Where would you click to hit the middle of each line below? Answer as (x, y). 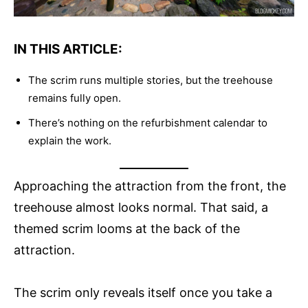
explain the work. (70, 140)
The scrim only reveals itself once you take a (143, 292)
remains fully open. (75, 98)
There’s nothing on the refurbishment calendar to (148, 122)
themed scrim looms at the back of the (127, 228)
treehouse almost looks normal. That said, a (141, 207)
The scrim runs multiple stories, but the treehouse (151, 80)
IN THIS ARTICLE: (68, 49)
